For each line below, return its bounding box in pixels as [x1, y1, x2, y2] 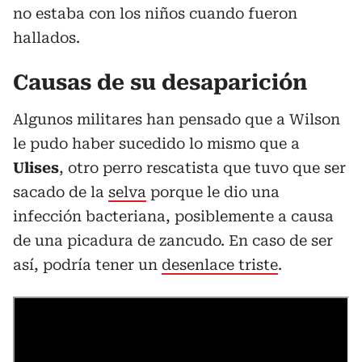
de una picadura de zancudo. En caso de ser [13, 232, 333, 249]
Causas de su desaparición [13, 70, 307, 95]
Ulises [13, 159, 59, 176]
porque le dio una [146, 183, 280, 200]
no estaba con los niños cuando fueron [13, 5, 297, 22]
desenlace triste [162, 256, 278, 273]
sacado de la [13, 183, 108, 200]
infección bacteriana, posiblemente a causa [13, 208, 334, 225]
